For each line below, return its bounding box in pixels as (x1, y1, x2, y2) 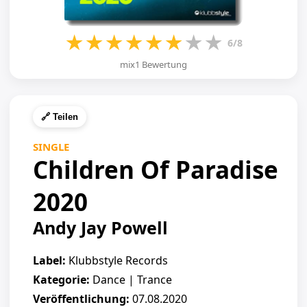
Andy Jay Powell (33, 216, 168, 239)
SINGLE (33, 140, 69, 153)
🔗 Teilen (41, 112, 78, 122)
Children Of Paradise (33, 153, 278, 186)
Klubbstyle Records (66, 253, 168, 268)
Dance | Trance (90, 272, 172, 287)
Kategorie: (33, 272, 90, 287)
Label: (33, 253, 66, 268)
